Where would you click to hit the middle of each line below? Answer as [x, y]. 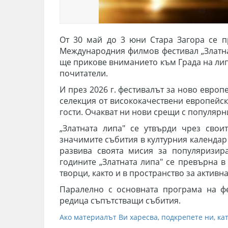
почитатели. [85, 73]
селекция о [82, 101]
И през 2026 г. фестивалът [113, 90]
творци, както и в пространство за [128, 173]
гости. [72, 112]
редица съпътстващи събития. [120, 201]
